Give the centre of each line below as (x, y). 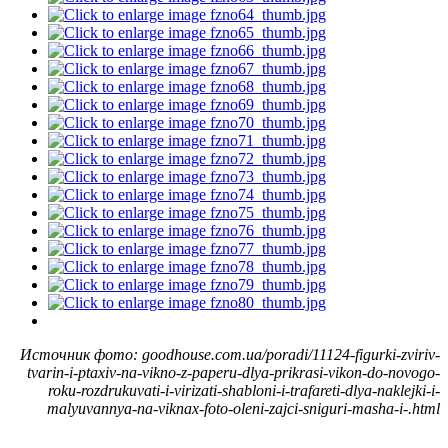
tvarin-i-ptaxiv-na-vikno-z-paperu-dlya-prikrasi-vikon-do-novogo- (233, 372)
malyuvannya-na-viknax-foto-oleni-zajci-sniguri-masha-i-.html (243, 408)
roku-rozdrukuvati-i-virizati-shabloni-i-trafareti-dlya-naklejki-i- (244, 390)
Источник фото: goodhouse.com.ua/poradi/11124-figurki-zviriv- (230, 354)
